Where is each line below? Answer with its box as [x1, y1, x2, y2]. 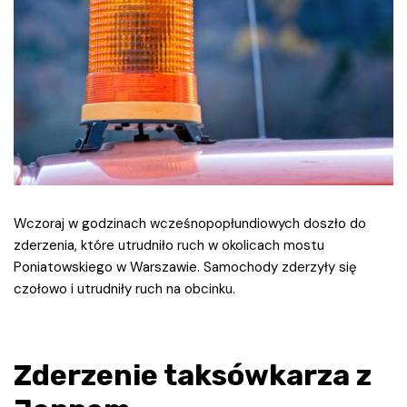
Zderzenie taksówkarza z [14, 357, 372, 392]
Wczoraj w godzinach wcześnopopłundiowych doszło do [14, 213, 366, 233]
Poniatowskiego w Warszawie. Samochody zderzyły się [14, 257, 357, 276]
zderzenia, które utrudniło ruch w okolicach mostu [14, 235, 324, 254]
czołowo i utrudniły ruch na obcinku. [14, 279, 235, 298]
